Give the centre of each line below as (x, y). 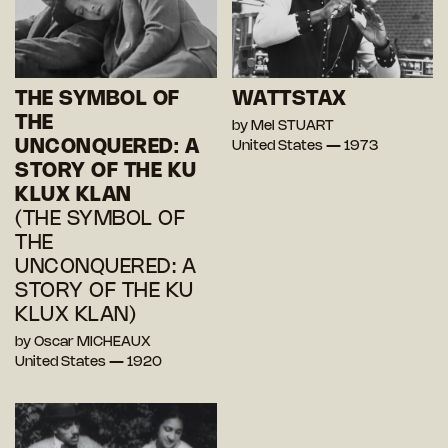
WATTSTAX (289, 99)
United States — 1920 (88, 362)
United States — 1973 (304, 146)
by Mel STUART (282, 126)
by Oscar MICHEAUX (83, 342)
